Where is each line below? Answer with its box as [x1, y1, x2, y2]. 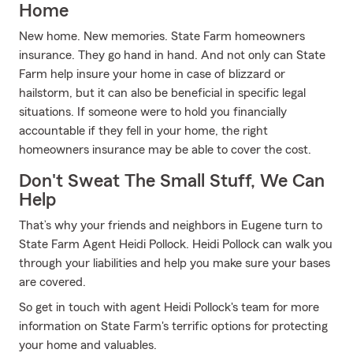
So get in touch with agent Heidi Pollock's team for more [19, 301, 319, 314]
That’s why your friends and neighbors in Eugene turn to [19, 219, 322, 232]
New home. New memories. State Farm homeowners [19, 30, 305, 43]
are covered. [19, 276, 86, 288]
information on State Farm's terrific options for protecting [19, 320, 328, 333]
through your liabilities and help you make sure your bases [19, 257, 330, 269]
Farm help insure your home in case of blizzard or [19, 68, 285, 80]
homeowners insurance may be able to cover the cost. [19, 143, 311, 156]
